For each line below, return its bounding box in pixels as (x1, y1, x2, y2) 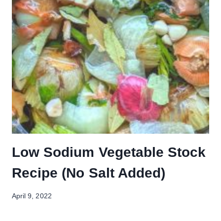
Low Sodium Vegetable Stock (12, 145, 206, 160)
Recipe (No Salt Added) (12, 165, 166, 181)
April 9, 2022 (12, 192, 52, 200)
